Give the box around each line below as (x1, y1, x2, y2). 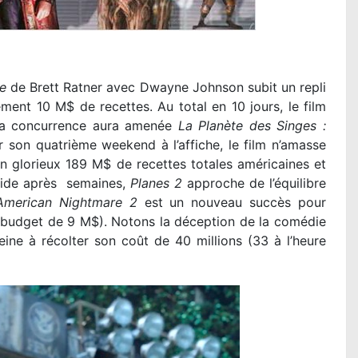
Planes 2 (130, 175, 182, 192)
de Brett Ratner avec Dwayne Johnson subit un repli (6, 79, 326, 96)
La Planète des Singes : (177, 117, 327, 134)
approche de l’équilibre (182, 175, 326, 192)
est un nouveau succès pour (137, 194, 326, 211)
